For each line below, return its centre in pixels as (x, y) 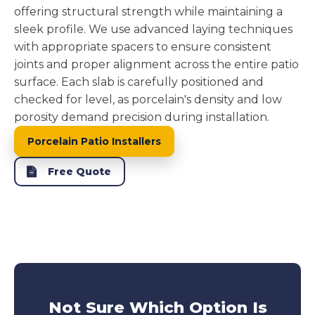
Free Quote (79, 171)
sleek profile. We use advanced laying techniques (153, 29)
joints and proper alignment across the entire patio (156, 64)
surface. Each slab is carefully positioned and (139, 82)
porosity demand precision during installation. (142, 117)
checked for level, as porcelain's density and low (148, 99)
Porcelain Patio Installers (94, 141)
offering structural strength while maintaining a (148, 11)
